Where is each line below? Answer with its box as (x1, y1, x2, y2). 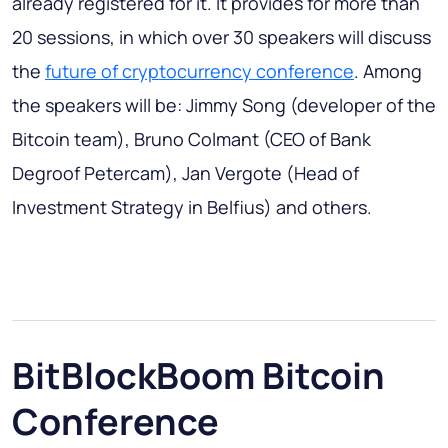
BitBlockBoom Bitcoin (12, 351, 385, 401)
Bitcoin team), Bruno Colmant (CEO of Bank (12, 127, 371, 152)
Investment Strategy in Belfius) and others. (12, 195, 372, 220)
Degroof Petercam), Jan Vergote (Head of (12, 161, 359, 186)
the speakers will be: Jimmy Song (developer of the (12, 93, 436, 118)
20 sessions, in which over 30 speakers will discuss (12, 25, 431, 50)
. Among (354, 59, 422, 84)
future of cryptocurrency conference (45, 59, 354, 84)
